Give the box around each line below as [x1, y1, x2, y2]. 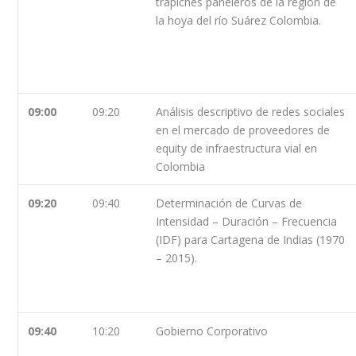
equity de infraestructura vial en [156, 140, 318, 156]
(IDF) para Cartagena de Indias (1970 [156, 231, 346, 247]
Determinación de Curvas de [156, 195, 303, 211]
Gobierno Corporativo [156, 323, 269, 339]
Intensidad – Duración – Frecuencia [156, 213, 338, 229]
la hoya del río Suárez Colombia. [156, 12, 322, 28]
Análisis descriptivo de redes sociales [156, 103, 346, 119]
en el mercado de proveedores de [156, 122, 331, 137]
